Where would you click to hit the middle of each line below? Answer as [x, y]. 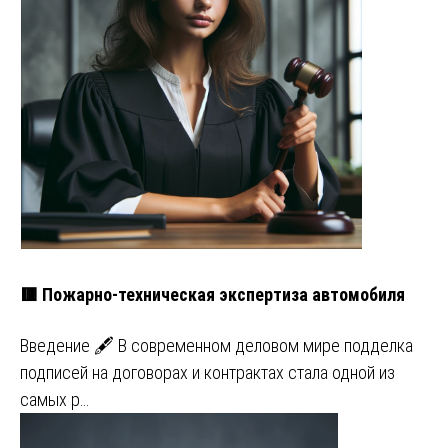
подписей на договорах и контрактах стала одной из [207, 372]
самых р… [54, 399]
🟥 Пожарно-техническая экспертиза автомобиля [212, 294]
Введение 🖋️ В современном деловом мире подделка [216, 345]
